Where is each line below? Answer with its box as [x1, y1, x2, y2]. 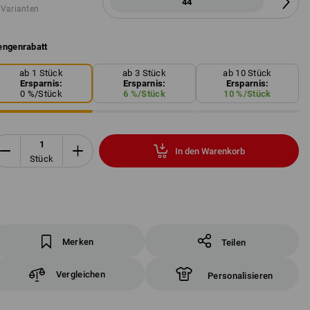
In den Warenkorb [175, 145, 245, 156]
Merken [62, 237, 94, 247]
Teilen [221, 237, 246, 248]
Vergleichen [55, 268, 106, 280]
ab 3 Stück [122, 68, 166, 79]
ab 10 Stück [223, 68, 272, 79]
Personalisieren [208, 271, 273, 281]
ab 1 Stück [19, 68, 63, 79]
